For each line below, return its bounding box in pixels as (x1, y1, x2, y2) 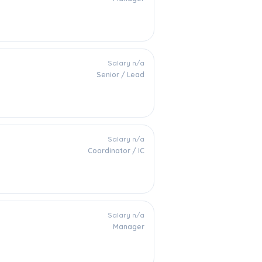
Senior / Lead (96, 70, 144, 79)
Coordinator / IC (88, 146, 144, 155)
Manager (113, 222, 144, 231)
